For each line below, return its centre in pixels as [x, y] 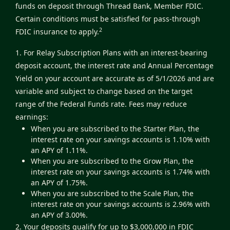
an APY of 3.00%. [59, 215]
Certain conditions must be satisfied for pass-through [108, 19]
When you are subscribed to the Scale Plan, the [112, 194]
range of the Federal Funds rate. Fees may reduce [101, 104]
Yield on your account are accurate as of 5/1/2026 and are [115, 79]
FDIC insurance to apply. [57, 32]
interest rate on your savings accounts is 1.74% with [120, 172]
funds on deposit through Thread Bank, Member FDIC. [109, 6]
